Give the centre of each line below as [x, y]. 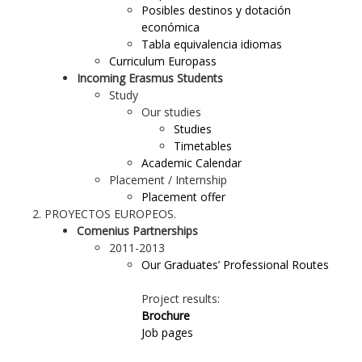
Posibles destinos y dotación [216, 10]
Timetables [203, 146]
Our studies [171, 112]
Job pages [167, 333]
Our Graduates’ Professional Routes [235, 265]
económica [172, 27]
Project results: [181, 299]
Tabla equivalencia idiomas [212, 44]
